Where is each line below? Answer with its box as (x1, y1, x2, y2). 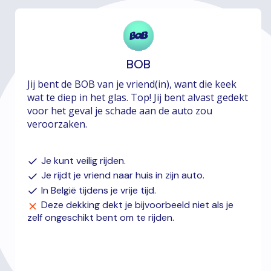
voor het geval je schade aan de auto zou (27, 103, 213, 117)
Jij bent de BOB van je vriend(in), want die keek (27, 77, 237, 91)
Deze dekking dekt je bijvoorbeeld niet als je (41, 198, 234, 212)
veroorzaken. (27, 117, 88, 131)
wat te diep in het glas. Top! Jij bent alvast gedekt (27, 90, 249, 104)
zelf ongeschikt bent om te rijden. (27, 211, 175, 224)
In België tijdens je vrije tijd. (41, 183, 157, 197)
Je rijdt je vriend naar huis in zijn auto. (41, 169, 205, 182)
